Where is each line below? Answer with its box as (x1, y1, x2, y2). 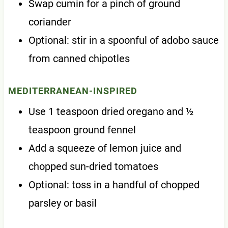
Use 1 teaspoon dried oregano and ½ (28, 105, 194, 118)
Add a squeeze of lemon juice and (28, 142, 181, 155)
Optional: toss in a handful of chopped (28, 179, 199, 191)
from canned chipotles (28, 52, 130, 65)
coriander (28, 16, 71, 28)
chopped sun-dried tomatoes (28, 160, 158, 173)
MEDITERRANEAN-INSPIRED (8, 85, 137, 97)
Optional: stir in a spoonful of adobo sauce (28, 34, 219, 47)
